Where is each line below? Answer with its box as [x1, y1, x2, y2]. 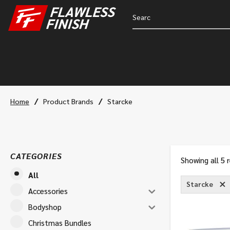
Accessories [28, 185, 68, 196]
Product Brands [43, 97, 93, 106]
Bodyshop [28, 201, 62, 212]
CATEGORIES [10, 150, 62, 161]
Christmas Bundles [28, 217, 91, 227]
